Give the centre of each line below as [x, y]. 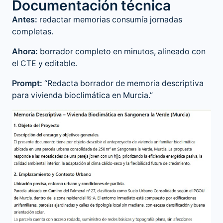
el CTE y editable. [45, 63]
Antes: [25, 20]
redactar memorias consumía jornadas [110, 20]
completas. [33, 32]
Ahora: [25, 52]
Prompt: [27, 83]
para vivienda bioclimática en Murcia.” [82, 95]
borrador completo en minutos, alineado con [122, 52]
